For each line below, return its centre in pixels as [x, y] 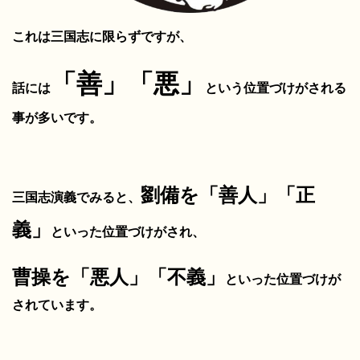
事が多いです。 [57, 117]
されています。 [57, 305]
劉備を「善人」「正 [228, 194]
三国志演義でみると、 [76, 197]
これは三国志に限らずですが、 [102, 36]
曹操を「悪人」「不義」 [119, 276]
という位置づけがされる [276, 88]
